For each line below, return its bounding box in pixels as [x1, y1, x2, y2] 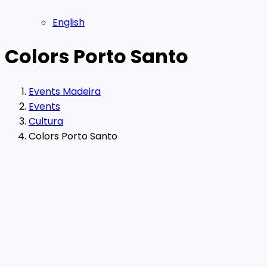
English [52, 15, 85, 29]
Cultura [29, 114, 63, 128]
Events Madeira [29, 84, 101, 98]
